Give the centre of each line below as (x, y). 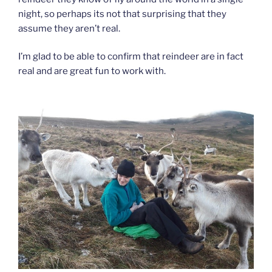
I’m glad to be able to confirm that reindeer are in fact (131, 57)
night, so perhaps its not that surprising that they (122, 14)
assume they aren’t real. (69, 28)
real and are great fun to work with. (92, 71)
